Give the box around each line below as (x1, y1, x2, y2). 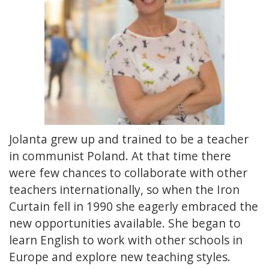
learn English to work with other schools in (9, 232, 243, 249)
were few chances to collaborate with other (9, 165, 247, 181)
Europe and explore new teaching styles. (9, 249, 231, 265)
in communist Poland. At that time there (9, 148, 231, 165)
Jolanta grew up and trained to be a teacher (9, 131, 249, 148)
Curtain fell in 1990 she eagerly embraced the (9, 198, 258, 215)
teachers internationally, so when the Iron (9, 181, 240, 198)
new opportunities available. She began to (9, 215, 241, 232)
